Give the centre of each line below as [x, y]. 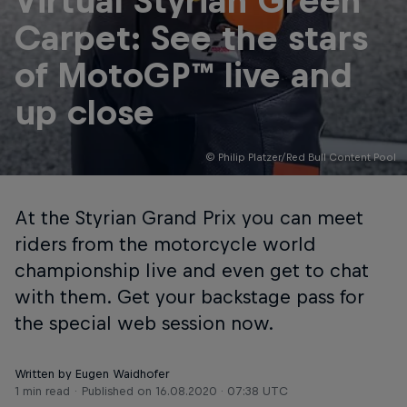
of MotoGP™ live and [184, 75]
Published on [119, 391]
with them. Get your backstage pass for [189, 297]
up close [84, 113]
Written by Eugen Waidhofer [92, 374]
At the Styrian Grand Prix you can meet [189, 218]
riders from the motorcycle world [165, 244]
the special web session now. [144, 323]
